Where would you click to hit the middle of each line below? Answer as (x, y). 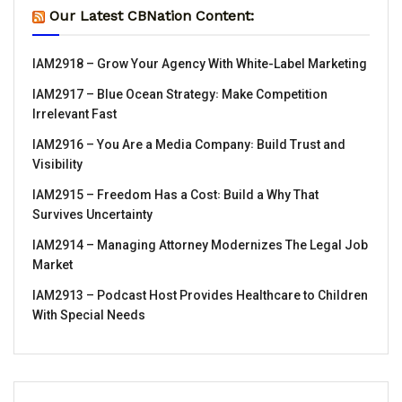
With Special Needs (89, 315)
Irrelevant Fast (74, 114)
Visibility (57, 164)
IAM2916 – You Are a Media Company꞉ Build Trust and (189, 144)
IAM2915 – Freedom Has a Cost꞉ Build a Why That (175, 194)
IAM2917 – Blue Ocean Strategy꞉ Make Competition (180, 94)
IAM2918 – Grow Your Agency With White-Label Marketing (200, 63)
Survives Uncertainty (92, 214)
